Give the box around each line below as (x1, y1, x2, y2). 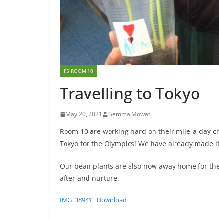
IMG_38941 (60, 196, 92, 205)
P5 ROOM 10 (64, 67, 93, 75)
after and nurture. (60, 174, 119, 183)
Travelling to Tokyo (60, 83, 200, 104)
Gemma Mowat (108, 110, 150, 119)
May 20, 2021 (66, 110, 102, 119)
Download (96, 196, 127, 205)
